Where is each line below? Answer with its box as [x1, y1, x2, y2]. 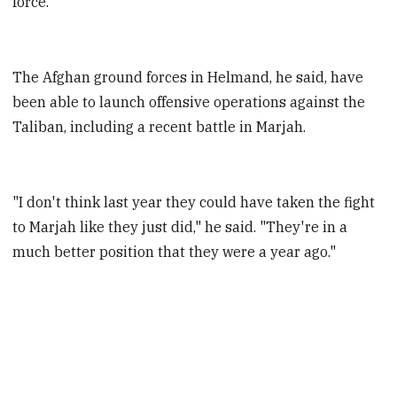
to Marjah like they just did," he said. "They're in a [12, 218, 348, 237]
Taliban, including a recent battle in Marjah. [12, 118, 307, 136]
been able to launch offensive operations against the [12, 93, 366, 112]
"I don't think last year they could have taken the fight [12, 193, 376, 212]
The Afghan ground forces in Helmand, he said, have [12, 68, 364, 87]
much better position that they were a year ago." [12, 243, 337, 261]
